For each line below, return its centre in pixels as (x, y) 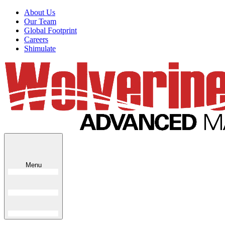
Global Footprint (50, 30)
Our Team (40, 21)
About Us (40, 12)
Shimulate (40, 48)
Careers (36, 39)
